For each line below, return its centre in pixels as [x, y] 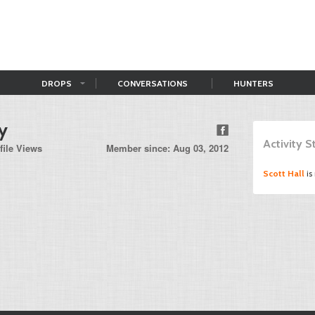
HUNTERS [253, 83]
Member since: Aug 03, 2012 [167, 148]
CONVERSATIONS [153, 83]
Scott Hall [284, 173]
